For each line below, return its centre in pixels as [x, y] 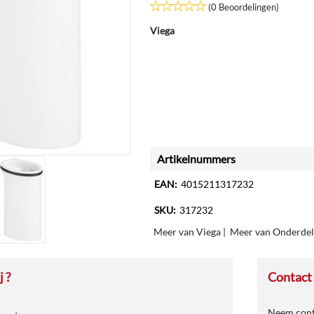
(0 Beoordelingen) [244, 7]
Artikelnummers [196, 159]
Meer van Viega [187, 232]
